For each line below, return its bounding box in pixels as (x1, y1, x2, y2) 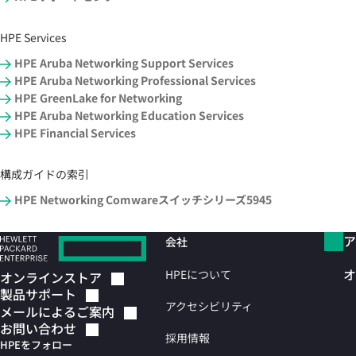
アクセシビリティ (165, 298, 253, 314)
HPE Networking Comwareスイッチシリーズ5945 (14, 192, 272, 207)
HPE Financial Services (14, 125, 136, 141)
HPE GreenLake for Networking (14, 90, 182, 106)
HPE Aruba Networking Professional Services (14, 72, 256, 88)
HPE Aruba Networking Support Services (14, 55, 234, 71)
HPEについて (165, 266, 231, 282)
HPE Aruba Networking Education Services (14, 107, 244, 123)
